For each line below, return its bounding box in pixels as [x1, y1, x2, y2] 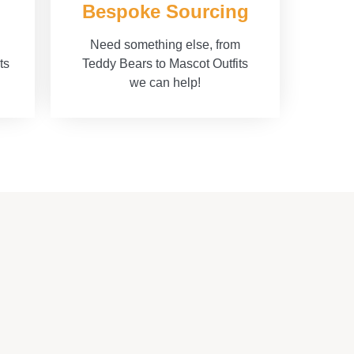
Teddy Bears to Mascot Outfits [82, 57, 248, 71]
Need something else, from [90, 38, 240, 52]
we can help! [130, 76, 201, 90]
